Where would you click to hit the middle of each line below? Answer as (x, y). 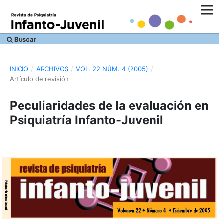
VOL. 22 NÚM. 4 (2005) (112, 69)
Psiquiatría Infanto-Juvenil (86, 120)
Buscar (24, 39)
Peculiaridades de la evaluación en (109, 105)
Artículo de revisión (39, 78)
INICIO (19, 69)
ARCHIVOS (52, 69)
